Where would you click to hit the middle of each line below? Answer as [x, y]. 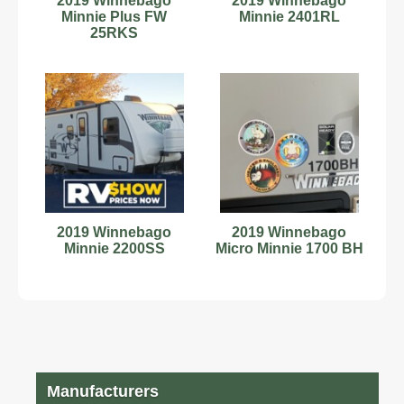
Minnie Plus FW [115, 16]
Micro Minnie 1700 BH [289, 248]
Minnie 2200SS [114, 248]
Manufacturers [103, 391]
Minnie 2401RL [289, 16]
